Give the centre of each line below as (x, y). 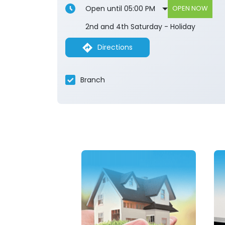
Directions (115, 47)
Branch (93, 80)
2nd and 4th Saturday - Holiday (140, 27)
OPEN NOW (190, 9)
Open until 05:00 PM (120, 9)
